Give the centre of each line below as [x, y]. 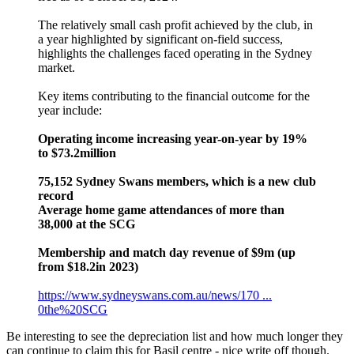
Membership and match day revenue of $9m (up [167, 253]
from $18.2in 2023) [88, 267]
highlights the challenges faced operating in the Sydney [175, 54]
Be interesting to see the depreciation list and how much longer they [175, 337]
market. [56, 68]
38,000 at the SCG [87, 224]
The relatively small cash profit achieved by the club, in [175, 25]
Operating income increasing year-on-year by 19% [173, 139]
